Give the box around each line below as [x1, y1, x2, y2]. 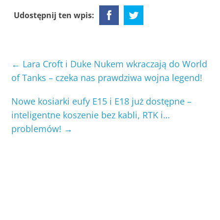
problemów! [11, 123, 64, 135]
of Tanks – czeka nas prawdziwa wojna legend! [11, 72, 203, 84]
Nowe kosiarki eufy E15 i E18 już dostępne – [11, 95, 192, 108]
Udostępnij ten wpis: [14, 10, 95, 21]
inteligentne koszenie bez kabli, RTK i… [11, 109, 170, 121]
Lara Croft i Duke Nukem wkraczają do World [20, 58, 208, 70]
